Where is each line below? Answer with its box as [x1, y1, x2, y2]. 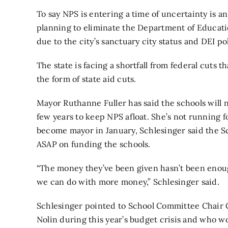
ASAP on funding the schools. [37, 138, 151, 149]
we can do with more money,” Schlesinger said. [37, 176, 219, 187]
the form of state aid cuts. [37, 73, 136, 84]
